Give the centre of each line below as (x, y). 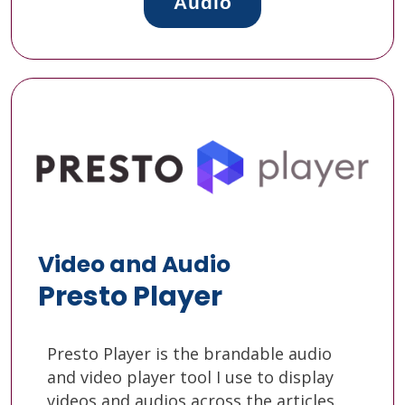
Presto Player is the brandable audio (189, 353)
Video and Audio (134, 264)
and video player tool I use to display (190, 377)
